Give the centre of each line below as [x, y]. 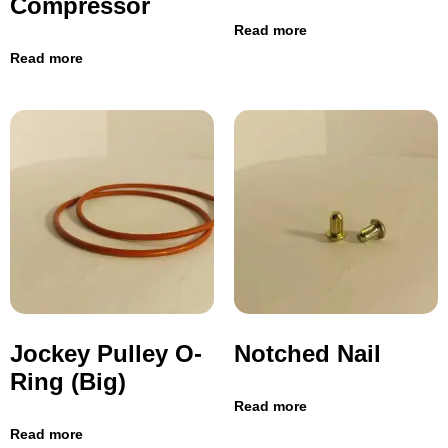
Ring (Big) [68, 381]
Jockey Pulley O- [106, 353]
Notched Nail [307, 353]
